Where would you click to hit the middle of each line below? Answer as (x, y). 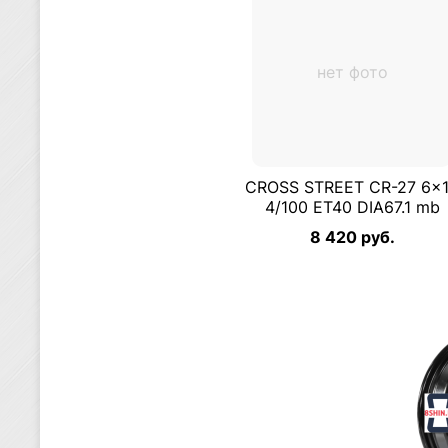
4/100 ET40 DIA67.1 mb (352, 207)
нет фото (352, 72)
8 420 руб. (352, 237)
